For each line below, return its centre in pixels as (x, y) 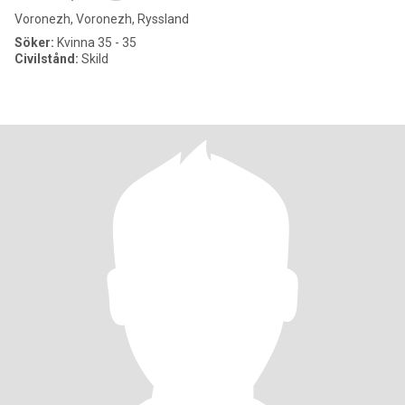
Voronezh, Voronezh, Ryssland (102, 19)
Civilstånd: (47, 59)
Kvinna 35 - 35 (95, 42)
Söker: (34, 42)
